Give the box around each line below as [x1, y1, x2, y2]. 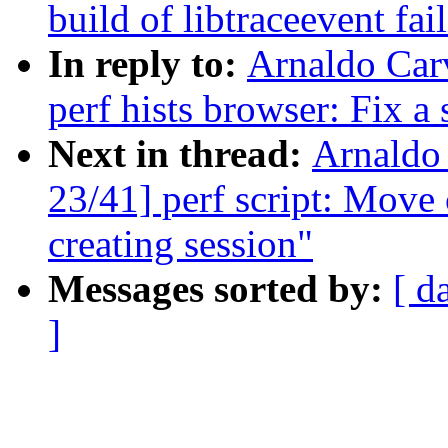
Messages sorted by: [48, 267, 393, 311]
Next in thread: [48, 132, 312, 176]
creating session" [48, 222, 313, 266]
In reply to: [48, 42, 247, 86]
